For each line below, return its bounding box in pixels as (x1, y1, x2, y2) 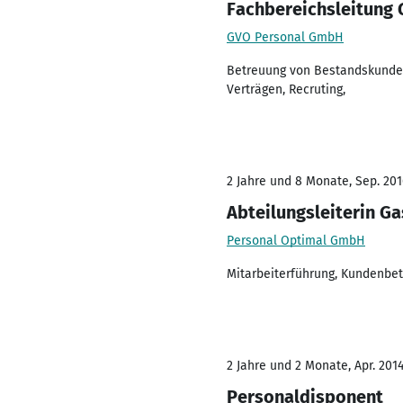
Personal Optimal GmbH (227, 233, 365, 248)
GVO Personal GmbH (227, 30, 344, 45)
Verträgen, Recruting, (227, 82, 345, 97)
